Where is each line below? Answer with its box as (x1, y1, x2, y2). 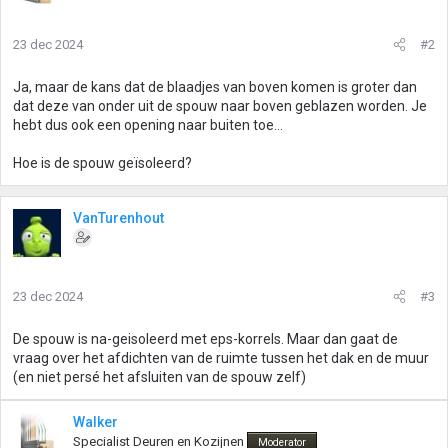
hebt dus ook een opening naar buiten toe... (13, 117, 283, 133)
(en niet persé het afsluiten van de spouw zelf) (13, 369, 306, 385)
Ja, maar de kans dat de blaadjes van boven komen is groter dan (13, 79, 417, 95)
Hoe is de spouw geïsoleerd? (13, 155, 192, 171)
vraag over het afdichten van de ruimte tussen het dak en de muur (13, 350, 429, 366)
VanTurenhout (73, 210, 164, 226)
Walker (73, 414, 118, 430)
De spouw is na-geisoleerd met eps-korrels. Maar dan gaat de (13, 331, 398, 347)
